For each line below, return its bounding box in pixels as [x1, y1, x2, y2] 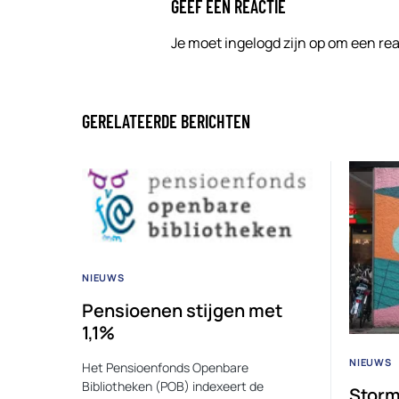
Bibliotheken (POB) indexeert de [82, 377, 264, 395]
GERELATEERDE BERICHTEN [82, 110, 250, 132]
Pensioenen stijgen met [82, 297, 282, 322]
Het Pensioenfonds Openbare [82, 358, 248, 376]
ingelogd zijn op [224, 33, 325, 53]
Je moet [171, 33, 224, 53]
